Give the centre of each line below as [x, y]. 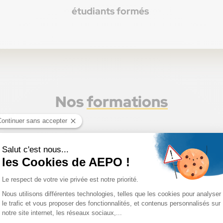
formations [127, 102]
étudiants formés [110, 11]
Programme [157, 159]
